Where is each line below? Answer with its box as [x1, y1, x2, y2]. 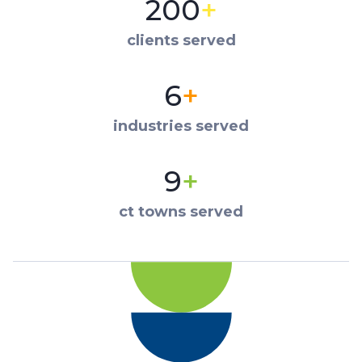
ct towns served [119, 203, 243, 221]
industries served [113, 117, 249, 136]
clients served [126, 32, 236, 50]
